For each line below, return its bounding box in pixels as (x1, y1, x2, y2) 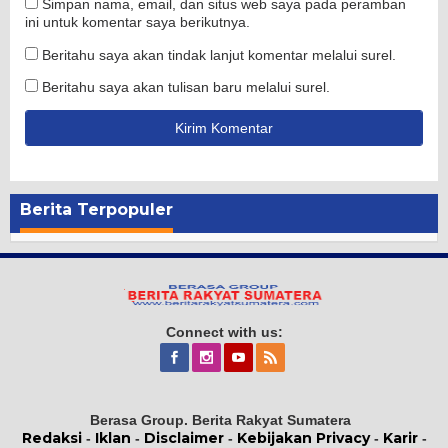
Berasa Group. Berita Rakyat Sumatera (89, 412, 351, 429)
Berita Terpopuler (20, 199, 173, 219)
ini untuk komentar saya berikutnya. (25, 13, 250, 30)
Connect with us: (165, 324, 283, 341)
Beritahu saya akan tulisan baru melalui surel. (42, 78, 330, 95)
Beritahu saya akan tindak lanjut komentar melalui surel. (42, 46, 396, 63)
